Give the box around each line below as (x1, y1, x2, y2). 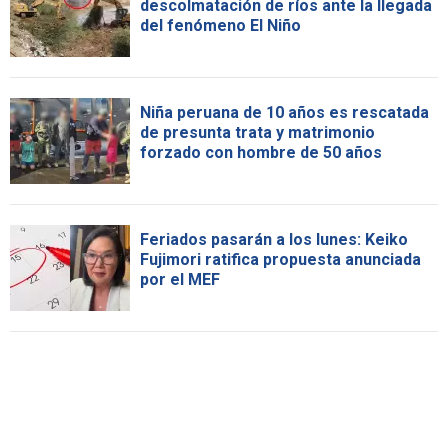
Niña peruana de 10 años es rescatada (140, 103, 429, 123)
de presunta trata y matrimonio (140, 123, 375, 143)
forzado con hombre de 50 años (140, 143, 382, 163)
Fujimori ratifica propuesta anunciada (140, 250, 421, 270)
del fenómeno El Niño (140, 16, 301, 36)
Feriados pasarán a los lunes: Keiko (140, 230, 408, 250)
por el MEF (140, 270, 220, 290)
